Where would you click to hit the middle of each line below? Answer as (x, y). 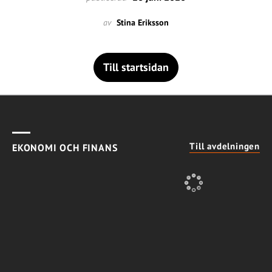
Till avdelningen (225, 146)
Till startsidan (136, 67)
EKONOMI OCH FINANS (65, 147)
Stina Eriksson (143, 22)
